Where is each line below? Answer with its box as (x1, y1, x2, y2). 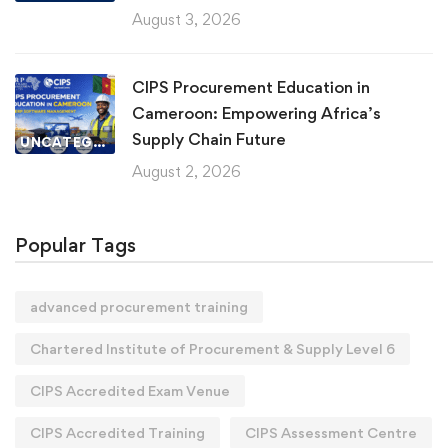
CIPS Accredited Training (30, 423, 205, 441)
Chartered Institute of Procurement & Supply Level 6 (30, 339, 395, 357)
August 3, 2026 (132, 9, 241, 29)
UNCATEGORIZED (92, 133, 105, 150)
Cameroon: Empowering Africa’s (132, 102, 381, 123)
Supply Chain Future (132, 128, 286, 149)
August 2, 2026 (132, 161, 241, 181)
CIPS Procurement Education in (132, 76, 370, 97)
